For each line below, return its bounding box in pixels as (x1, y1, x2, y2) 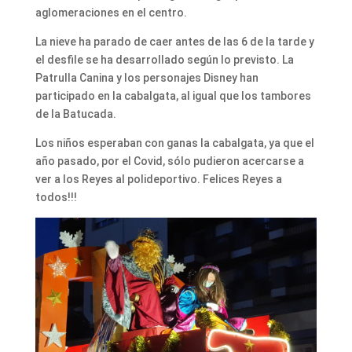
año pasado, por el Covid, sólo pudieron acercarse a (35, 155, 304, 168)
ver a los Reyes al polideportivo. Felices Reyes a (35, 173, 282, 186)
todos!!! (35, 191, 77, 204)
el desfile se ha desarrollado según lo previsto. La (35, 53, 294, 67)
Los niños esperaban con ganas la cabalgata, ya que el (35, 137, 314, 150)
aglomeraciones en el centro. (35, 6, 187, 20)
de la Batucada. (35, 108, 116, 121)
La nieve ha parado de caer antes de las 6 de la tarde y (35, 35, 314, 49)
